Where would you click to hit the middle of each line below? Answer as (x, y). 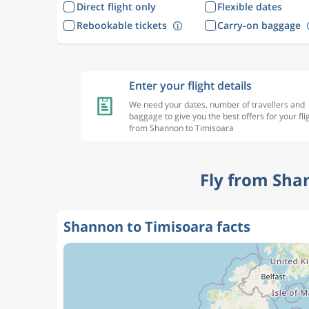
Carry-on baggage (259, 25)
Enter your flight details (190, 86)
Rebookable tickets (121, 25)
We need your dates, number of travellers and (217, 104)
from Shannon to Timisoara (181, 128)
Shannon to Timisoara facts (157, 227)
